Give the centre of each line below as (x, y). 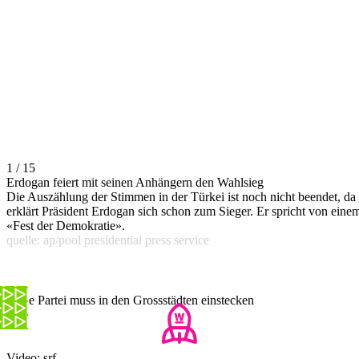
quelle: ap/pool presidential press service (108, 240)
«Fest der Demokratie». (66, 225)
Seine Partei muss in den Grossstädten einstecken (130, 300)
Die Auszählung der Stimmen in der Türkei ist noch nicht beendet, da (181, 196)
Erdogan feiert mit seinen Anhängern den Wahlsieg (135, 182)
